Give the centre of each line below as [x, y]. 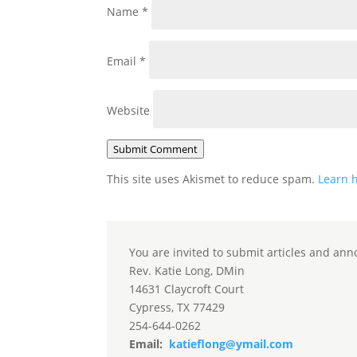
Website [129, 110]
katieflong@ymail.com [230, 343]
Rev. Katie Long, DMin [187, 270]
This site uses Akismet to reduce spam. [213, 178]
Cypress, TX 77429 [177, 307]
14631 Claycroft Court [187, 288]
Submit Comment [156, 149]
